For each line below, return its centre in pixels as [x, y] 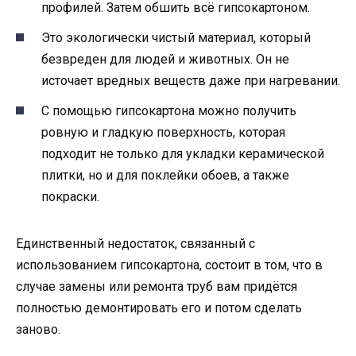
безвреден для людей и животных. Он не [165, 59]
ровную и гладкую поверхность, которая [163, 133]
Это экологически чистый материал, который [176, 37]
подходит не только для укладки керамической [183, 154]
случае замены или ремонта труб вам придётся [157, 287]
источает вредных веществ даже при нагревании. [191, 80]
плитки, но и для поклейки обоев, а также [165, 176]
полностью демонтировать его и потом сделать [159, 308]
